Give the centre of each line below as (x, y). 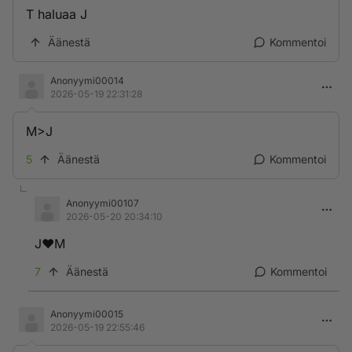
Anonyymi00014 (87, 81)
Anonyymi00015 (87, 314)
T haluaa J (57, 14)
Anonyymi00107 (103, 203)
